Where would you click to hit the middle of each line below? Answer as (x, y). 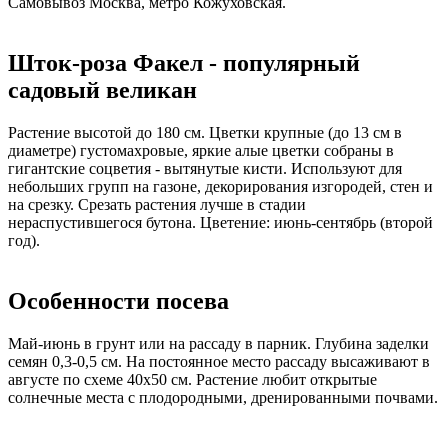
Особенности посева (118, 300)
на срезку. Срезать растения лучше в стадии (157, 204)
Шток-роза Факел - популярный (184, 62)
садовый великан (102, 89)
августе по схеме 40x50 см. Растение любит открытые (192, 379)
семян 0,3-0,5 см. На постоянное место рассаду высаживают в (219, 361)
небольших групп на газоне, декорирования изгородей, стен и (220, 186)
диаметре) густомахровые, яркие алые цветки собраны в (201, 150)
